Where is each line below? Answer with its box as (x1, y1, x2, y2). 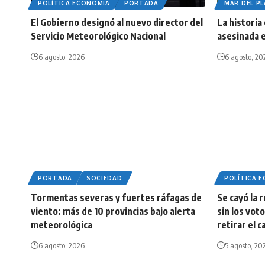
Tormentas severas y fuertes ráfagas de (31, 192, 202, 204)
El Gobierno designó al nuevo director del (31, 17, 203, 29)
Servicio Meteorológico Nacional (31, 30, 166, 43)
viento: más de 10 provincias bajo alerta (31, 205, 195, 218)
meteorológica (31, 219, 92, 231)
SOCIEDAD (86, 174, 122, 182)
